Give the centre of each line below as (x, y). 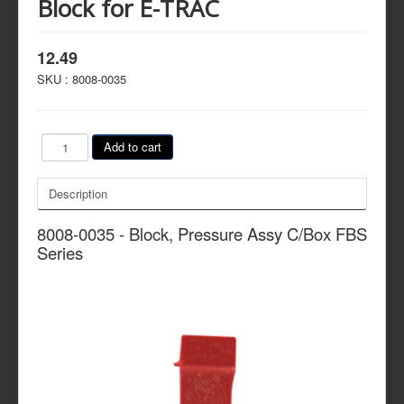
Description (78, 193)
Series (60, 252)
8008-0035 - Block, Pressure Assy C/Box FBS (202, 233)
